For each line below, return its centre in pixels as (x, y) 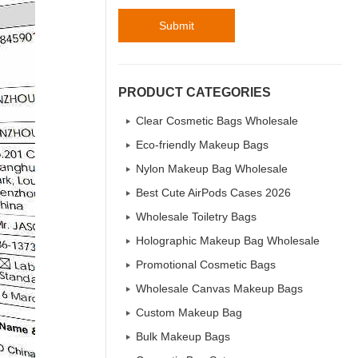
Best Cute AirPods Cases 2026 (213, 193)
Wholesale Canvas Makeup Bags (219, 288)
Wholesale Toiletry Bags (196, 217)
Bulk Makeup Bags (183, 336)
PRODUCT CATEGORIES (195, 92)
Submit (177, 26)
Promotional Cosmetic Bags (206, 265)
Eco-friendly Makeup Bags (202, 145)
